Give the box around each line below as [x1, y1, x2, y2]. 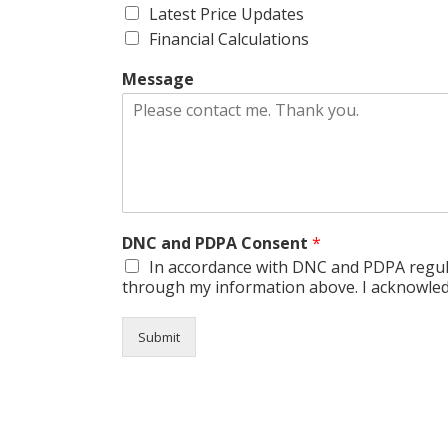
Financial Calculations [149, 27, 309, 50]
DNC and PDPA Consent [122, 231, 312, 254]
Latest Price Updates [149, 2, 304, 25]
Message [122, 67, 194, 90]
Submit [138, 327, 180, 346]
